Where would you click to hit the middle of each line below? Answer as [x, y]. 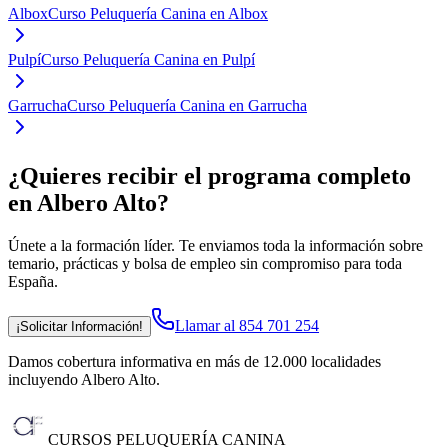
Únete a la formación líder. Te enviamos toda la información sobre [215, 246]
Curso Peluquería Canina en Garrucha [187, 106]
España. [33, 282]
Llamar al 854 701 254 [247, 326]
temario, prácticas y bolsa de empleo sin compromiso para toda [205, 264]
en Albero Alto [82, 203]
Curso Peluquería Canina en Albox [158, 14]
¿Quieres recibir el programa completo [209, 176]
